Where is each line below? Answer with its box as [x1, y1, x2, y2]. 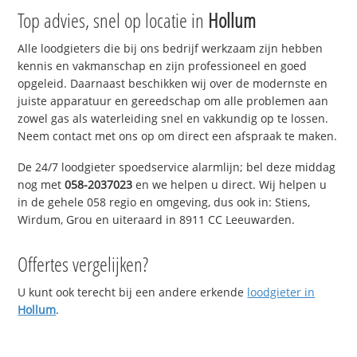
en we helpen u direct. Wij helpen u [132, 177, 328, 193]
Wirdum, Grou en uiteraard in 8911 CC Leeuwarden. [18, 212, 296, 228]
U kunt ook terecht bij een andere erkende [18, 284, 248, 300]
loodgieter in [247, 284, 316, 300]
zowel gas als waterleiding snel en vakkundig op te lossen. [18, 111, 329, 127]
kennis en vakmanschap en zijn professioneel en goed [18, 58, 308, 74]
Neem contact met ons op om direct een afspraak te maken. [18, 128, 338, 144]
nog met [18, 177, 65, 193]
